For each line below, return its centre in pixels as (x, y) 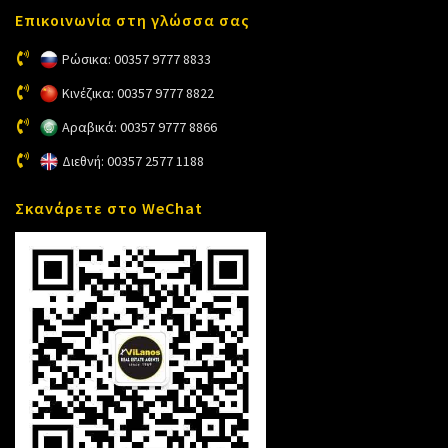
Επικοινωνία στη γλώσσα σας (132, 19)
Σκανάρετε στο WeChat (109, 208)
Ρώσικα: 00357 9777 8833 (136, 58)
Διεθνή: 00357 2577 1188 (133, 160)
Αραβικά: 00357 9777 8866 (139, 126)
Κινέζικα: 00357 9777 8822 (138, 92)
